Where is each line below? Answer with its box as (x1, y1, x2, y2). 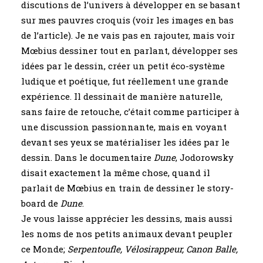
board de (21, 197, 60, 209)
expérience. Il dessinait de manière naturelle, (21, 90, 222, 102)
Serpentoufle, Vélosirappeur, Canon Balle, (68, 243, 238, 255)
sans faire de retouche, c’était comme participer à (21, 106, 240, 117)
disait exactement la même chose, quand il (21, 167, 210, 178)
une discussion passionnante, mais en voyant (21, 121, 227, 133)
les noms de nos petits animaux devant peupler (21, 228, 232, 240)
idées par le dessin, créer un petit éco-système (21, 60, 225, 72)
